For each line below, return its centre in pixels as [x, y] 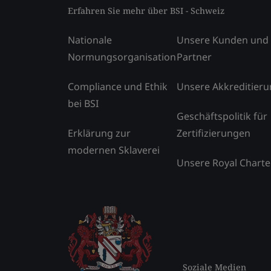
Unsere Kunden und [223, 40]
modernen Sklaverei [114, 150]
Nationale [90, 40]
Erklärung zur [99, 133]
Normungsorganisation [122, 57]
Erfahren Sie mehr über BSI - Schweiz [146, 11]
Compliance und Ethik [118, 87]
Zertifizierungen [214, 133]
